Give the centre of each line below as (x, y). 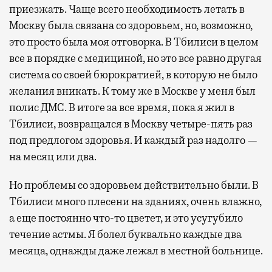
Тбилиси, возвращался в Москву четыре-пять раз (131, 124)
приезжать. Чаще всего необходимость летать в (127, 9)
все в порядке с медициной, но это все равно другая (135, 58)
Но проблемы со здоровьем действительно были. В (134, 185)
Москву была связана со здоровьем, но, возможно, (131, 25)
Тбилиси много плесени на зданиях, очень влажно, (135, 201)
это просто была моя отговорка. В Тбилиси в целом (134, 42)
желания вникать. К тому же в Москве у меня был (132, 91)
